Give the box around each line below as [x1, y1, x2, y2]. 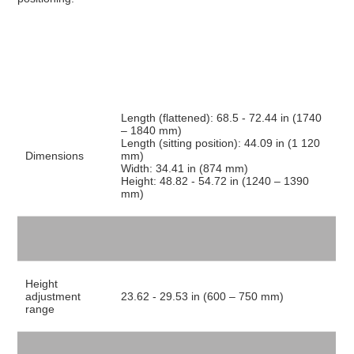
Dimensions [25, 149, 85, 162]
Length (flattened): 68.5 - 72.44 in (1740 [121, 111, 322, 124]
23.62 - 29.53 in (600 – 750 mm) [121, 290, 284, 303]
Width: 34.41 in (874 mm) [121, 162, 249, 175]
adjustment [25, 290, 81, 303]
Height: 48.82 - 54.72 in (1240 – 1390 [121, 175, 310, 187]
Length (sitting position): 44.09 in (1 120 [121, 137, 321, 149]
